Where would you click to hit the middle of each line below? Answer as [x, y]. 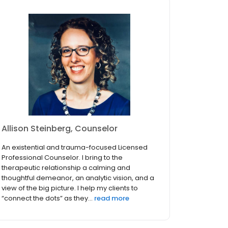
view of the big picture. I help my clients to [70, 188]
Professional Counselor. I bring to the [62, 158]
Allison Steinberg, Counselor [60, 129]
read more [112, 198]
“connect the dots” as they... [47, 198]
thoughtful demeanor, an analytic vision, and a [78, 178]
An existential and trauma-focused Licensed [75, 148]
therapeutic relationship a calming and [66, 168]
